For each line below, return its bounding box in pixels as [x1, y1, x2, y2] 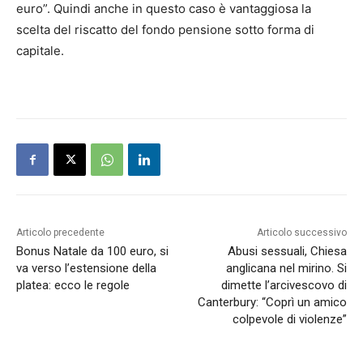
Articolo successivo [256, 227, 347, 239]
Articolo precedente [16, 227, 105, 239]
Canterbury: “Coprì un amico [197, 295, 347, 310]
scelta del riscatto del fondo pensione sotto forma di [16, 22, 314, 38]
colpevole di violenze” [232, 312, 347, 327]
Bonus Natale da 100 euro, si [16, 244, 169, 259]
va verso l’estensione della [16, 261, 156, 276]
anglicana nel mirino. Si [225, 261, 347, 276]
